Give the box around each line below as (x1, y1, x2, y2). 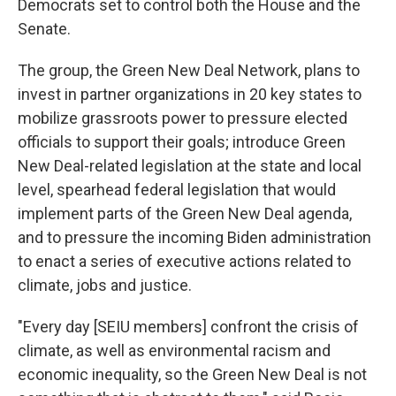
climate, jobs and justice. (18, 276, 192, 294)
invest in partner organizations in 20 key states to (18, 85, 362, 103)
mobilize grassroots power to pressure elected (18, 109, 347, 127)
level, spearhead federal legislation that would (18, 180, 336, 199)
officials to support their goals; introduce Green (18, 133, 346, 151)
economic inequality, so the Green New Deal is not (18, 365, 367, 384)
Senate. (18, 19, 71, 38)
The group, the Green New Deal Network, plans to (18, 61, 360, 80)
